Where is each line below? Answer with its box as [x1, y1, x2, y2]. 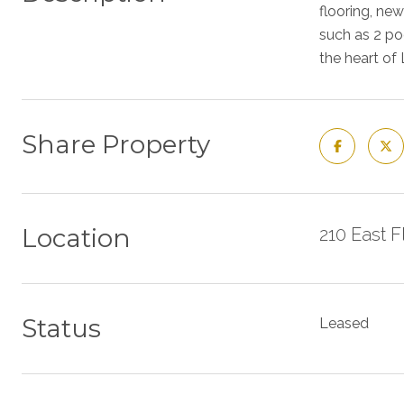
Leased [319, 315, 369, 332]
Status [22, 313, 101, 344]
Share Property [22, 129, 210, 160]
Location [22, 223, 131, 253]
